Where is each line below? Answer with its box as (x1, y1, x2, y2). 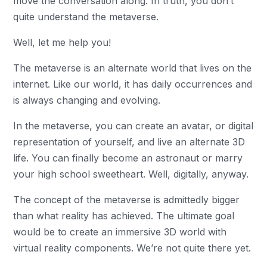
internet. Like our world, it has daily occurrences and (13, 78, 253, 90)
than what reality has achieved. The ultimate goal (13, 210, 235, 222)
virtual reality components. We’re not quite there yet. (13, 242, 252, 254)
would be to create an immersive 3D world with (13, 226, 227, 238)
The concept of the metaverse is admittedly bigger (13, 194, 240, 206)
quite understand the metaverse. (13, 11, 162, 23)
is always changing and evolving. (13, 94, 164, 106)
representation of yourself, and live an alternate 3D (13, 136, 246, 148)
